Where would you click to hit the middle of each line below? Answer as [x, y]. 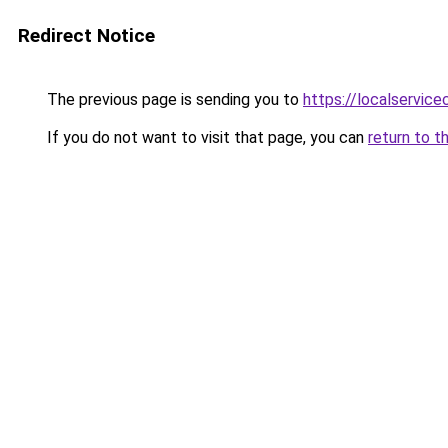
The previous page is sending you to [173, 99]
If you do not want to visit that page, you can [205, 137]
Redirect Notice [86, 35]
